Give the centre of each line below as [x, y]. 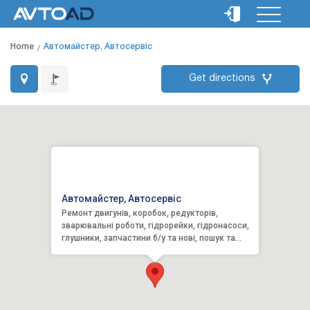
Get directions [222, 79]
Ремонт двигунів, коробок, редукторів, [140, 213]
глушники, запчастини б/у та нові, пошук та [148, 238]
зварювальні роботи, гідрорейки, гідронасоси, [155, 226]
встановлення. [91, 250]
